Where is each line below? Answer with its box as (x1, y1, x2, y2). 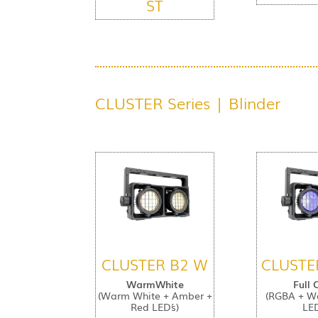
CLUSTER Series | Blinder (95, 91, 281, 115)
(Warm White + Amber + (97, 287, 212, 302)
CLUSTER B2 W (102, 252, 209, 275)
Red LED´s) (131, 299, 180, 314)
